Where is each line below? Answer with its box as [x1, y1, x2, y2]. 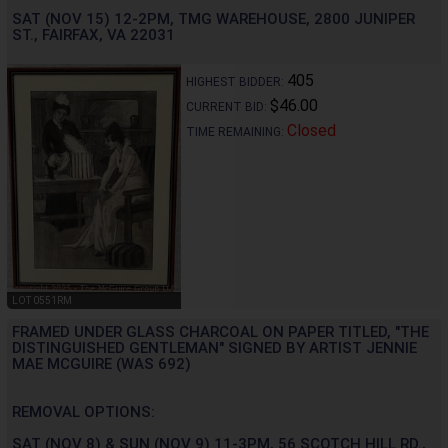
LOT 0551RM [12, 295, 72, 307]
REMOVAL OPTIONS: [12, 403, 155, 422]
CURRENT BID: [185, 99, 270, 114]
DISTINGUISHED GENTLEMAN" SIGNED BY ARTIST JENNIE [12, 339, 417, 358]
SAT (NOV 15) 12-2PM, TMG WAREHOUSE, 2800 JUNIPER [12, 9, 415, 28]
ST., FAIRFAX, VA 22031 [12, 25, 175, 44]
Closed [286, 120, 336, 140]
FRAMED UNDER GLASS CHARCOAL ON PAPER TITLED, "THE [12, 323, 429, 342]
